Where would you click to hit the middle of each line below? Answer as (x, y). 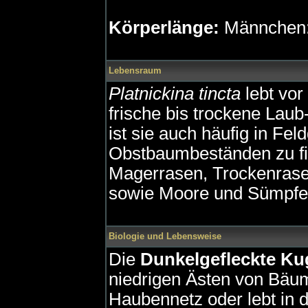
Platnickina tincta (175, 93)
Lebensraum (135, 70)
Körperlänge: (164, 27)
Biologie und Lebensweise (165, 236)
